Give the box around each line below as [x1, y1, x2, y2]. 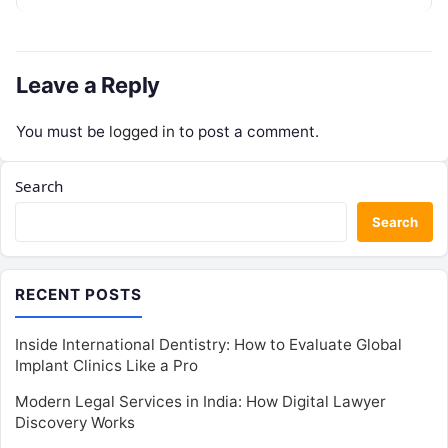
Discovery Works [15, 413, 135, 433]
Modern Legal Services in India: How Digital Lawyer [15, 392, 386, 412]
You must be [16, 122, 109, 142]
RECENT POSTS [15, 285, 142, 305]
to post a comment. [175, 122, 319, 142]
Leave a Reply [16, 72, 161, 99]
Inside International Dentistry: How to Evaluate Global [15, 335, 402, 355]
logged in [109, 122, 175, 142]
